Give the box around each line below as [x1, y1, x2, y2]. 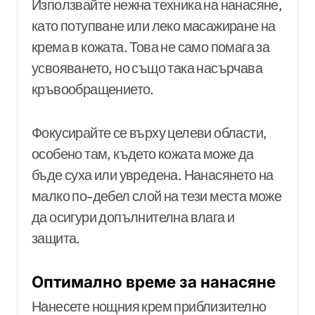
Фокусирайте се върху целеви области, [32, 123, 267, 141]
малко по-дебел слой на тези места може [32, 186, 282, 205]
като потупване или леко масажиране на [32, 16, 276, 34]
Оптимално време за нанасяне [32, 271, 276, 291]
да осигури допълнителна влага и [32, 207, 235, 226]
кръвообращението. [32, 79, 154, 98]
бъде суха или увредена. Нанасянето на [32, 165, 274, 184]
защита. [32, 229, 80, 247]
